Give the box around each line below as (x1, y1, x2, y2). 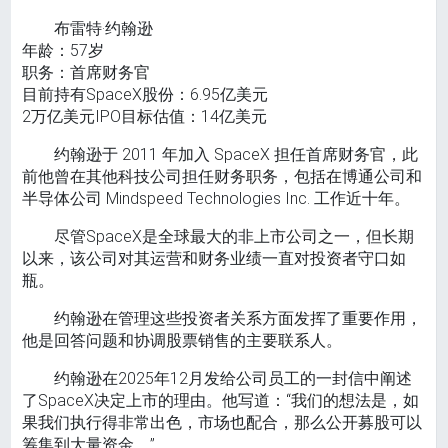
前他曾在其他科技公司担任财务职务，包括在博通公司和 (22, 167, 423, 187)
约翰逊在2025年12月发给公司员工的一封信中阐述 (54, 369, 413, 389)
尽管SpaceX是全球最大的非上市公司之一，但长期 (54, 227, 415, 247)
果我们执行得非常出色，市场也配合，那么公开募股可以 (22, 413, 423, 433)
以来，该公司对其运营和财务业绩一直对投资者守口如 (22, 249, 407, 269)
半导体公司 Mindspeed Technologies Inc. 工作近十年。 (22, 189, 411, 209)
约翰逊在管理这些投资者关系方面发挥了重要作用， (54, 309, 423, 329)
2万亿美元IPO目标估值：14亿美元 (22, 107, 268, 127)
